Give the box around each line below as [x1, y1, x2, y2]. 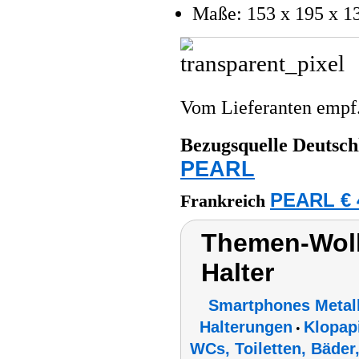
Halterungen [200, 318, 292, 336]
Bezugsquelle [180, 135, 288, 155]
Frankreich [180, 192, 270, 211]
